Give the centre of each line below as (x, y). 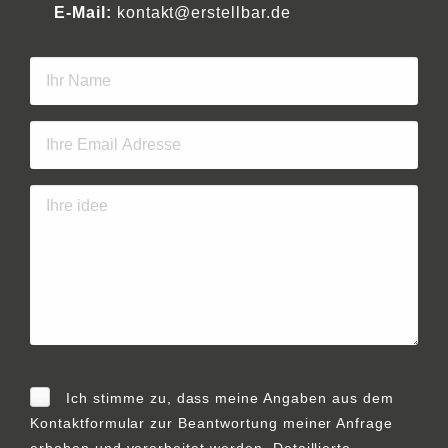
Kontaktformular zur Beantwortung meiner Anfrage (212, 423)
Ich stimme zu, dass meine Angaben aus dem (230, 398)
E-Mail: (83, 12)
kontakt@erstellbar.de (203, 12)
